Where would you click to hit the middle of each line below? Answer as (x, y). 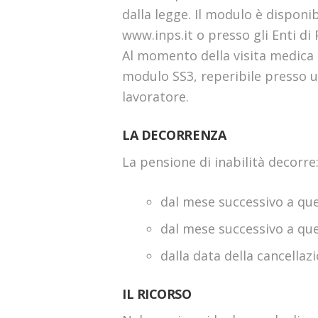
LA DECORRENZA (174, 135)
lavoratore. (155, 96)
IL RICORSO (157, 294)
